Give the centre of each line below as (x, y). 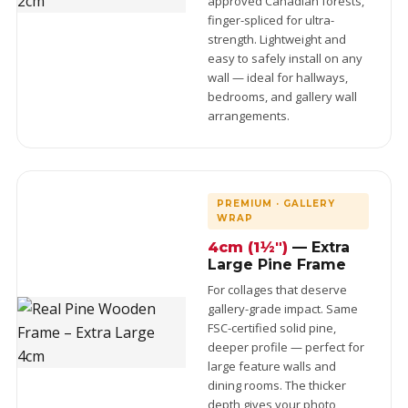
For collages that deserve (277, 290)
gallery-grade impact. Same (282, 309)
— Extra (318, 247)
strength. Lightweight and (276, 39)
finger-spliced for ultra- (270, 20)
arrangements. (248, 116)
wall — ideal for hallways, (277, 77)
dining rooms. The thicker (276, 385)
